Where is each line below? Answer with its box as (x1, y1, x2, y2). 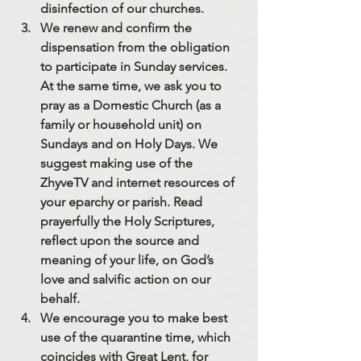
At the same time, (40, 77, 144, 93)
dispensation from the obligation (40, 39, 233, 55)
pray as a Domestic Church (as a (40, 97, 224, 113)
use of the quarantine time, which (40, 329, 234, 345)
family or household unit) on (40, 116, 205, 132)
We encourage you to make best (40, 309, 230, 326)
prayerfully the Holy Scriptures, (40, 213, 218, 229)
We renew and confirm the (40, 19, 195, 35)
